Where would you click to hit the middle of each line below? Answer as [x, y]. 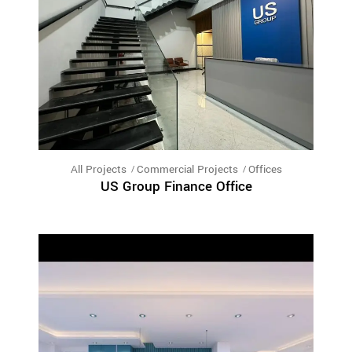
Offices [265, 170]
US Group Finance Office [176, 187]
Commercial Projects [187, 170]
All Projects [98, 170]
